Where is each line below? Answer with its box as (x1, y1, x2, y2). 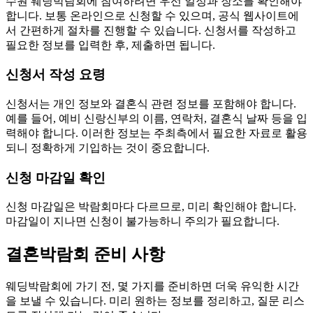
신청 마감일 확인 (6, 170, 105, 185)
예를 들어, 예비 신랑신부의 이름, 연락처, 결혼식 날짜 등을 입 (6, 112, 307, 124)
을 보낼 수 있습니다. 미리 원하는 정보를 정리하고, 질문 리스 (6, 295, 305, 307)
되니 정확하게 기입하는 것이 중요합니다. (6, 141, 210, 154)
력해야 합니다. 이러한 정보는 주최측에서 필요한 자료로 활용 (6, 126, 307, 139)
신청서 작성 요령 (6, 67, 105, 82)
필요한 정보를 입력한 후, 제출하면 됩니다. (6, 38, 215, 51)
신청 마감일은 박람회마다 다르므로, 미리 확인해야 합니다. (6, 201, 296, 213)
